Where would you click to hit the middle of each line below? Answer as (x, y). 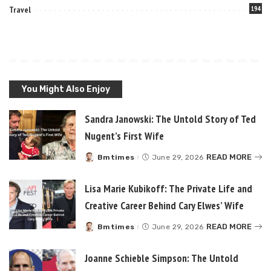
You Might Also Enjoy (66, 89)
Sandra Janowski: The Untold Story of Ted (170, 119)
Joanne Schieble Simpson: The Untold (162, 258)
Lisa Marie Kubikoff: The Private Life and (168, 188)
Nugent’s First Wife (124, 135)
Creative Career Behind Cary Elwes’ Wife (164, 205)
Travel (20, 9)
